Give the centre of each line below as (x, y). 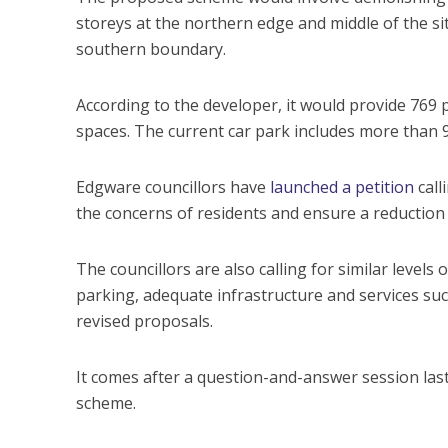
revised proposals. (144, 320)
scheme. (105, 402)
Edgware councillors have (172, 186)
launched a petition (341, 186)
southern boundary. (150, 48)
